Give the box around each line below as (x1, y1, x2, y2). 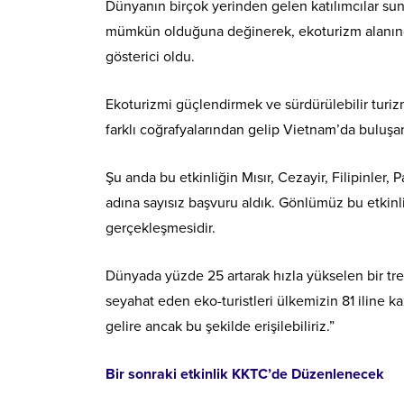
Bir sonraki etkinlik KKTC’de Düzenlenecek (106, 364, 384, 383)
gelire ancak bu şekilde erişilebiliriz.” (106, 317, 335, 335)
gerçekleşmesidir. (106, 218, 216, 237)
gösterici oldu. (106, 47, 195, 66)
